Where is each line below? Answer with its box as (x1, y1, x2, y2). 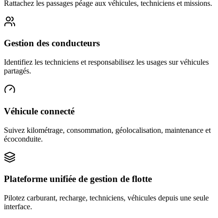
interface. (4, 202, 32, 211)
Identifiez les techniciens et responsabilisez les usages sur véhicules (4, 58, 209, 67)
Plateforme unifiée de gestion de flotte (4, 174, 152, 184)
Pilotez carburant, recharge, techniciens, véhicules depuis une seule (4, 193, 209, 202)
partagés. (4, 67, 31, 75)
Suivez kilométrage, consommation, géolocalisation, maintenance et (4, 126, 211, 134)
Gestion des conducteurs (4, 38, 100, 49)
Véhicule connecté (4, 106, 74, 116)
